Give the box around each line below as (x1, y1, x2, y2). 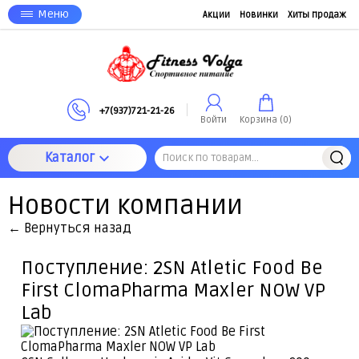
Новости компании (8, 190, 243, 221)
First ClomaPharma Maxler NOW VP (21, 279, 325, 302)
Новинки (240, 9, 278, 20)
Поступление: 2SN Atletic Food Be (21, 256, 323, 280)
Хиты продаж (288, 9, 346, 20)
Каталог (45, 149, 95, 166)
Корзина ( (240, 115, 283, 125)
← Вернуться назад (8, 220, 131, 236)
